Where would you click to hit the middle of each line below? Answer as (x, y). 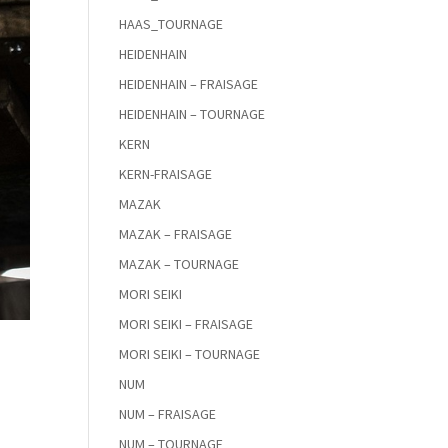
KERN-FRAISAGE (166, 174)
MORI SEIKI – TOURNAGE (190, 354)
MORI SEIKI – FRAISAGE (186, 324)
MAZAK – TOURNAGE (179, 264)
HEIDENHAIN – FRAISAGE (189, 84)
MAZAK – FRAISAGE (176, 234)
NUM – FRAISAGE (168, 414)
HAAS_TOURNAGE (171, 24)
